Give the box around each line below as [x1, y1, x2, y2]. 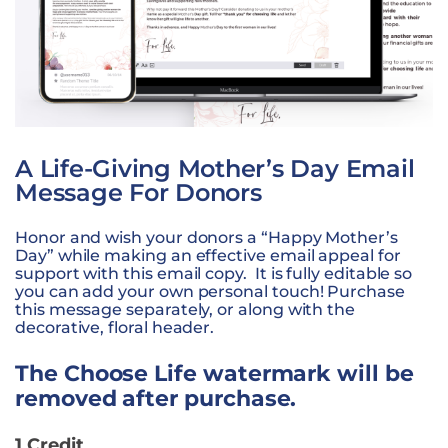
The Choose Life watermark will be [15, 359, 414, 387]
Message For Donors [15, 177, 262, 207]
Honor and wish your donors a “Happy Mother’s [15, 227, 398, 247]
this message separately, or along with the [15, 299, 356, 319]
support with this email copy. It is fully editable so [15, 263, 413, 283]
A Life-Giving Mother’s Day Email [15, 153, 415, 183]
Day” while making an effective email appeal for [15, 245, 401, 265]
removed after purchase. [15, 384, 297, 412]
